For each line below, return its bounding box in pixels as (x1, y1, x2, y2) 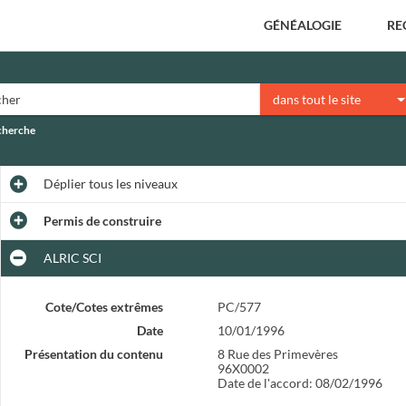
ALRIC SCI (43, 250, 101, 266)
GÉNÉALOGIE (264, 17, 342, 33)
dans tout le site (273, 91, 362, 107)
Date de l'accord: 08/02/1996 (217, 375, 382, 391)
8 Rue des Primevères (217, 346, 338, 362)
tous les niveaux (85, 176, 178, 191)
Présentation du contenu (24, 346, 163, 362)
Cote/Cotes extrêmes (44, 299, 163, 314)
